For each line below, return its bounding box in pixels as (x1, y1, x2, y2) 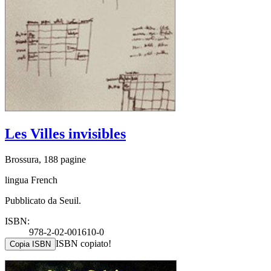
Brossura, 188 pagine (5, 154, 86, 165)
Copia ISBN (10, 239, 51, 249)
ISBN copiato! (56, 238, 111, 249)
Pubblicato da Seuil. (5, 195, 81, 206)
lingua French (5, 174, 57, 185)
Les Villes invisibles (5, 126, 126, 142)
